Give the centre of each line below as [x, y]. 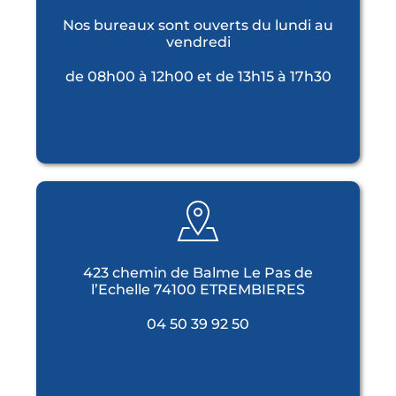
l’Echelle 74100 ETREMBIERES [198, 289]
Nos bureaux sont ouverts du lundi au [198, 25]
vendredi [198, 42]
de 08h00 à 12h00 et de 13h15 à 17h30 [198, 76]
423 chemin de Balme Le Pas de [198, 273]
